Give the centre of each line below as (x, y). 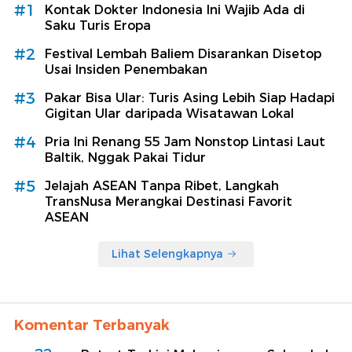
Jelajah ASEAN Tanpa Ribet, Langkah (162, 185)
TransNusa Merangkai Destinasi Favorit (169, 201)
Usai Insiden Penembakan (126, 69)
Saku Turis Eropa (98, 25)
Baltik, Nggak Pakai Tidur (125, 157)
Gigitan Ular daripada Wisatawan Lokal (169, 113)
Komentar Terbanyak (92, 325)
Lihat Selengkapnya (167, 253)
